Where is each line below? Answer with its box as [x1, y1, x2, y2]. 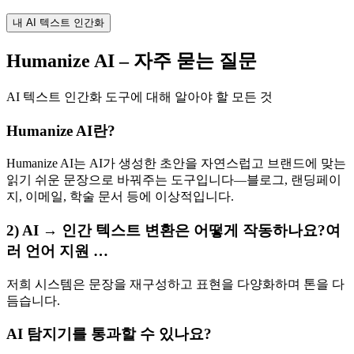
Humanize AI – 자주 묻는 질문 [6, 50, 257, 71]
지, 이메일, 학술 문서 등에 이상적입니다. [6, 190, 234, 204]
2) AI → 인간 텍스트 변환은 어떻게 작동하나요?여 [6, 222, 341, 239]
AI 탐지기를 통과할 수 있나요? [6, 326, 212, 343]
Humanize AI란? [6, 122, 115, 139]
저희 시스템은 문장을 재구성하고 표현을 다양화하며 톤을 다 [6, 277, 345, 291]
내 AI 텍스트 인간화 [13, 17, 104, 29]
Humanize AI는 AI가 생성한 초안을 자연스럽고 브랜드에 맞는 [6, 156, 346, 171]
